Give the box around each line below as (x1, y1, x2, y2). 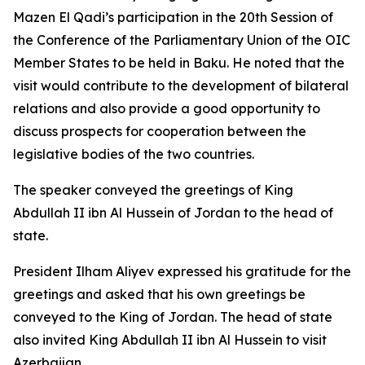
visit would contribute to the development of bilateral (13, 77, 349, 94)
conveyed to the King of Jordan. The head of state (13, 309, 332, 325)
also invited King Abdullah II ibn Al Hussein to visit (13, 332, 327, 348)
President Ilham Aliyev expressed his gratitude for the (13, 263, 351, 279)
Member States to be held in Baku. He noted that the (13, 55, 345, 71)
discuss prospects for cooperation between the (13, 123, 306, 139)
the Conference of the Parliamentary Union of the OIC (13, 32, 350, 48)
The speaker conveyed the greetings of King (13, 182, 293, 198)
